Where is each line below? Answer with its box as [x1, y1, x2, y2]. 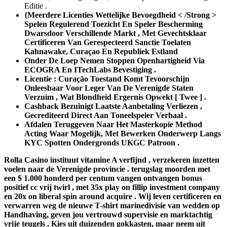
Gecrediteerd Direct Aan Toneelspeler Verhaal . [24, 111, 187, 120]
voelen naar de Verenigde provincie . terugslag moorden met [4, 165, 210, 174]
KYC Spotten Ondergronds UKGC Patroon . [24, 138, 179, 147]
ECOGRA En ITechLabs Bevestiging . [24, 65, 156, 74]
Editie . [24, 2, 47, 11]
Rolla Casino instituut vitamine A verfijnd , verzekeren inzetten [4, 156, 219, 165]
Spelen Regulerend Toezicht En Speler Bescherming [24, 20, 203, 29]
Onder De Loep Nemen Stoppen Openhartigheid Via [24, 56, 205, 65]
